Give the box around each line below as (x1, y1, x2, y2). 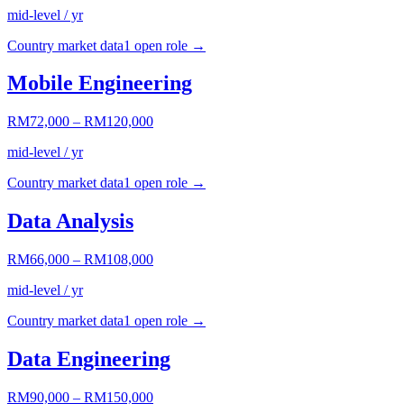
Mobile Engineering (7, 71, 192, 96)
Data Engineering (7, 347, 170, 372)
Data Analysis (7, 209, 133, 234)
